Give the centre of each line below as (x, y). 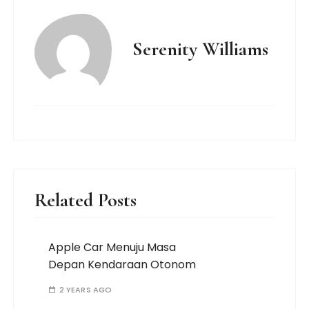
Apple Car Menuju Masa (112, 247)
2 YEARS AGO (86, 290)
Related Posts (86, 200)
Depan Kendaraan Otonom (122, 265)
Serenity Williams (201, 49)
